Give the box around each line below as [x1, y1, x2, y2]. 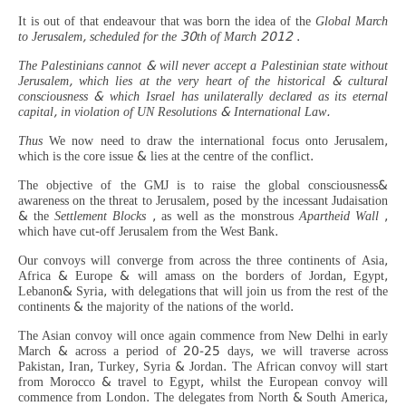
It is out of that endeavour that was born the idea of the [17, 14, 316, 29]
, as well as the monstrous [151, 208, 299, 224]
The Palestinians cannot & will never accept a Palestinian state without [17, 58, 389, 73]
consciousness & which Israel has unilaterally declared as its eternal [17, 89, 389, 104]
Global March [315, 14, 389, 29]
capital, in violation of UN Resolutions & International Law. [17, 104, 330, 120]
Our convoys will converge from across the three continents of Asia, [17, 253, 389, 268]
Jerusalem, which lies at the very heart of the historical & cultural [17, 73, 389, 89]
